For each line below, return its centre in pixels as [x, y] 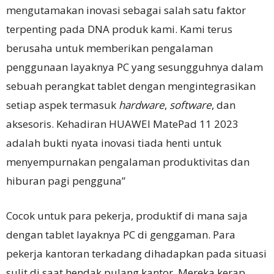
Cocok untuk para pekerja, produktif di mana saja [127, 215]
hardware [142, 105]
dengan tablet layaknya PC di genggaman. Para [121, 234]
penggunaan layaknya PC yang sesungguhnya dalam [135, 67]
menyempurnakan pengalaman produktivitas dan [128, 161]
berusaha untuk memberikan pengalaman [109, 48]
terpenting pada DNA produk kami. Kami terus [119, 29]
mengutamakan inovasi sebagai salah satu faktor [126, 10]
